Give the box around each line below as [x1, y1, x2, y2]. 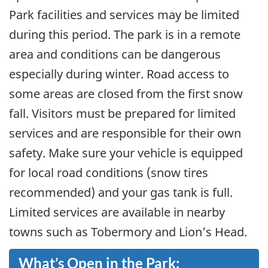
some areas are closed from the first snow [9, 86, 243, 102]
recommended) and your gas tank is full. [9, 184, 233, 201]
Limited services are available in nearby [9, 204, 225, 221]
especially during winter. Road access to [9, 66, 229, 83]
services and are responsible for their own [9, 125, 241, 142]
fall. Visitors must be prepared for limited [9, 105, 236, 122]
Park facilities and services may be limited [9, 7, 239, 23]
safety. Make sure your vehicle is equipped [9, 145, 243, 162]
